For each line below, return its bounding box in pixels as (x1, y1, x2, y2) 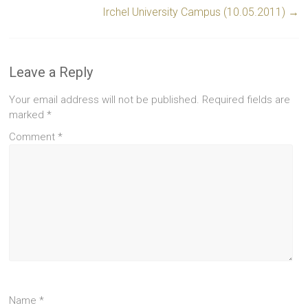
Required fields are (202, 93, 291, 106)
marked (9, 108, 47, 121)
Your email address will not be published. (9, 93, 200, 106)
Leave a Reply (9, 63, 93, 80)
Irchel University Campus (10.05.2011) (102, 5, 288, 19)
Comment (9, 130, 58, 143)
